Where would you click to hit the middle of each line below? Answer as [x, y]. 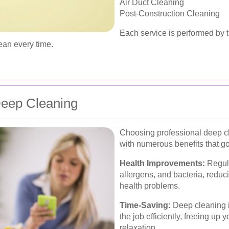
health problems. [150, 186]
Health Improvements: [162, 163]
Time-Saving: [145, 205]
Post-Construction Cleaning [170, 13]
